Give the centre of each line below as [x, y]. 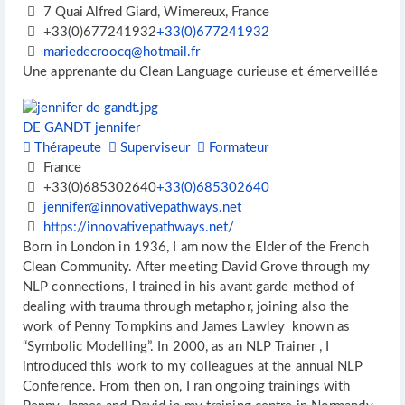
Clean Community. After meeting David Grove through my [197, 268]
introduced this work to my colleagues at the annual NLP [193, 367]
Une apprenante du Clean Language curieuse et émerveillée [200, 72]
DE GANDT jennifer [81, 128]
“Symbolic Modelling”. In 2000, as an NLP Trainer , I [176, 347]
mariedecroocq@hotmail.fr [121, 52]
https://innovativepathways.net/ [138, 228]
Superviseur [153, 148]
